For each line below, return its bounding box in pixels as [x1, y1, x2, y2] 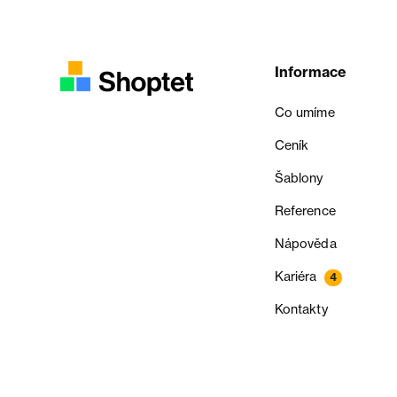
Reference [274, 203, 336, 219]
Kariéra [274, 269, 317, 284]
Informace [274, 63, 346, 81]
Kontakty [274, 301, 328, 317]
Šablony [274, 170, 323, 186]
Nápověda [274, 236, 337, 252]
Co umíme [274, 105, 335, 121]
